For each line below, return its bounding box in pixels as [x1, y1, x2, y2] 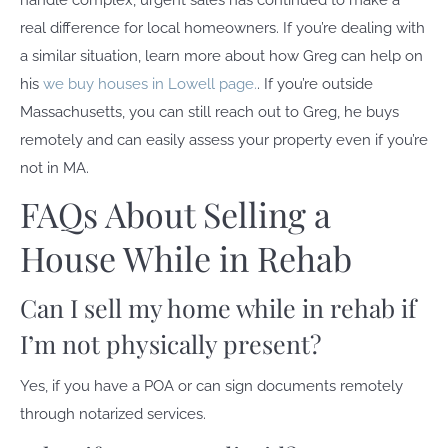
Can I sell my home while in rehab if [20, 291, 416, 324]
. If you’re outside [257, 75, 373, 93]
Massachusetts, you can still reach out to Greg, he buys [20, 103, 399, 121]
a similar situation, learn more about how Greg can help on [20, 47, 423, 65]
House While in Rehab [20, 235, 352, 281]
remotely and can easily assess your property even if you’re [20, 131, 428, 149]
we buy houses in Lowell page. [43, 75, 257, 93]
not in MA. [20, 159, 89, 177]
